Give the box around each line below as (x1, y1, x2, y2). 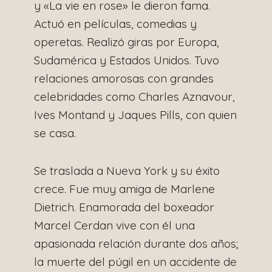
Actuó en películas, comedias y (34, 16, 197, 31)
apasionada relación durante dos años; (34, 236, 238, 251)
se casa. (34, 125, 76, 140)
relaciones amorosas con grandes (34, 70, 214, 86)
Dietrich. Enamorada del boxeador (34, 199, 214, 214)
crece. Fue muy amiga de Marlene (34, 181, 215, 196)
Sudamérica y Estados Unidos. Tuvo (34, 52, 219, 67)
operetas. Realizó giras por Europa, (34, 34, 219, 49)
